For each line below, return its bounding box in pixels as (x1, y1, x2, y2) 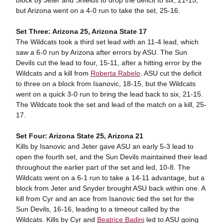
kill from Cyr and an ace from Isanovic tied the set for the (15, 195, 194, 203)
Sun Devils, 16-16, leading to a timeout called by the (15, 205, 180, 214)
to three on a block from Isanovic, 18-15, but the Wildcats (15, 80, 196, 88)
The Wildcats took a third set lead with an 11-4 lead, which (15, 38, 199, 46)
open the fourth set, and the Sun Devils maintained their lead (15, 153, 207, 161)
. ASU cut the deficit (140, 69, 202, 78)
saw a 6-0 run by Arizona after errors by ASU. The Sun (15, 48, 187, 57)
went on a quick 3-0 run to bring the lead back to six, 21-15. (15, 90, 203, 99)
